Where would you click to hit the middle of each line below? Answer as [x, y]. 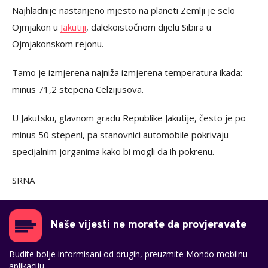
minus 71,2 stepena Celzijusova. [78, 89]
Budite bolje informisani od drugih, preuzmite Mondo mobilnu [128, 254]
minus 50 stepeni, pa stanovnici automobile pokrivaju [120, 135]
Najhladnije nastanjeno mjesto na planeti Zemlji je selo [124, 10]
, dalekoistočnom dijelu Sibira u [149, 27]
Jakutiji [73, 27]
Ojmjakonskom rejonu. [58, 44]
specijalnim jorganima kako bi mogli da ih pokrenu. [113, 152]
